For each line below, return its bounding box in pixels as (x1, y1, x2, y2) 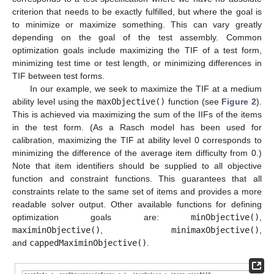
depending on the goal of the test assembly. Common (12, 32, 262, 42)
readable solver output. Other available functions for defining (12, 199, 262, 209)
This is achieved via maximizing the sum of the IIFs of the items (12, 109, 262, 119)
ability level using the (12, 96, 97, 106)
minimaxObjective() (171, 224, 259, 235)
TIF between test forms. (12, 70, 105, 81)
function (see (165, 96, 222, 106)
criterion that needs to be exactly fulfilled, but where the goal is (12, 6, 262, 17)
